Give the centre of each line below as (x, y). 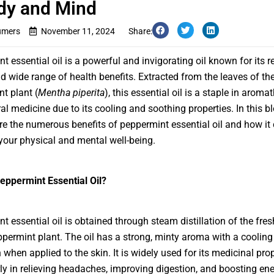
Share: (140, 31)
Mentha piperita (71, 93)
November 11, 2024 (78, 31)
